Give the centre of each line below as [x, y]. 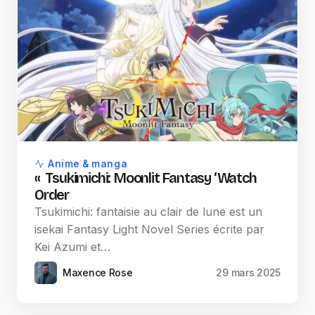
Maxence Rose [98, 273]
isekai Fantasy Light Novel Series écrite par [149, 230]
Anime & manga [88, 164]
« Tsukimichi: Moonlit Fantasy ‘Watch [146, 178]
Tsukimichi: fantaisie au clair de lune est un [148, 212]
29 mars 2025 [248, 273]
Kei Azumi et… [72, 247]
